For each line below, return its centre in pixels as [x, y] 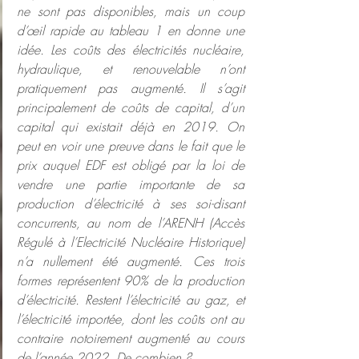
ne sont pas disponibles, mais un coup [131, 12]
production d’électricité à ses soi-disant [131, 204]
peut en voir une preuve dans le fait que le [131, 146]
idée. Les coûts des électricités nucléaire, [131, 50]
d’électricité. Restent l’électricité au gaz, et [131, 300]
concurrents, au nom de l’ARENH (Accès [131, 223]
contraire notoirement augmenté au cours [131, 339]
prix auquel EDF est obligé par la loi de [131, 165]
